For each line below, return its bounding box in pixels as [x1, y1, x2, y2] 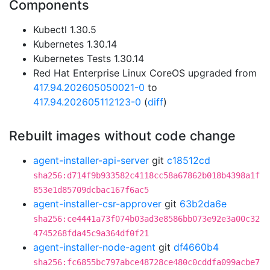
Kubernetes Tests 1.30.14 [33, 52, 144, 64]
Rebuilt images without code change [9, 128, 236, 143]
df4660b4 [174, 241, 219, 253]
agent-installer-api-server [33, 154, 149, 166]
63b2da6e [180, 198, 227, 210]
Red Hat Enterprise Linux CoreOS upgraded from [33, 67, 257, 79]
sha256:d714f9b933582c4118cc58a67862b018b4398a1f [33, 171, 260, 180]
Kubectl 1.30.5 [33, 24, 96, 36]
